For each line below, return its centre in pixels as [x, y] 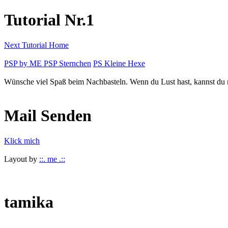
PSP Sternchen [67, 63]
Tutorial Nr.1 [49, 20]
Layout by [22, 159]
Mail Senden [48, 116]
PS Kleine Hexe [119, 63]
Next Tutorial [26, 45]
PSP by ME [24, 63]
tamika [29, 202]
